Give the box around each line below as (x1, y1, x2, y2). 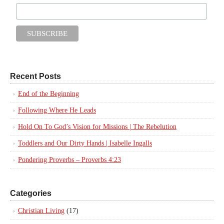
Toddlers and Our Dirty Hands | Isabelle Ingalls (18, 139, 152, 147)
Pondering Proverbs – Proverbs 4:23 (18, 155, 121, 163)
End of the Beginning (18, 89, 79, 97)
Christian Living (18, 206, 64, 214)
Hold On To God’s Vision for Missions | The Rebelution (18, 122, 176, 130)
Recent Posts (10, 71, 61, 80)
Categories (10, 188, 51, 197)
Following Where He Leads (18, 106, 96, 114)
